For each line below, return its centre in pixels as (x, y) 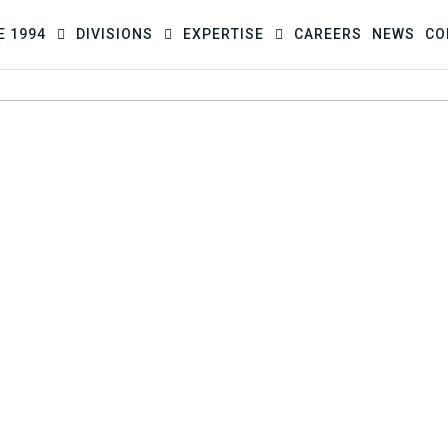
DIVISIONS (116, 34)
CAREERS (327, 34)
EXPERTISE (225, 34)
